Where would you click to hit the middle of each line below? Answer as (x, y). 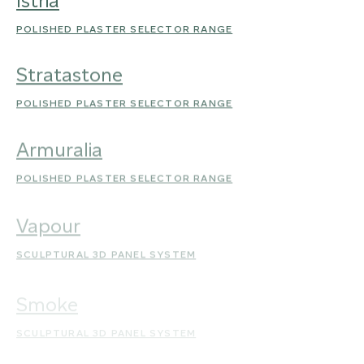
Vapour (48, 222)
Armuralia (59, 148)
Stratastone (69, 74)
